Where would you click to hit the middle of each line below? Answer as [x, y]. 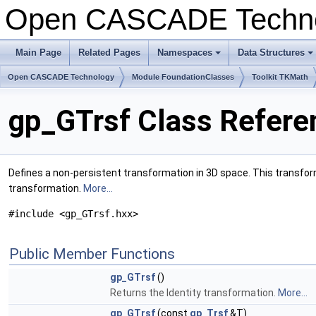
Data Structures [271, 53]
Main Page [38, 53]
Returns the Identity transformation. [194, 293]
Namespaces [185, 53]
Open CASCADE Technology [61, 77]
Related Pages [109, 53]
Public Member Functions [92, 254]
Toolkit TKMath [280, 77]
